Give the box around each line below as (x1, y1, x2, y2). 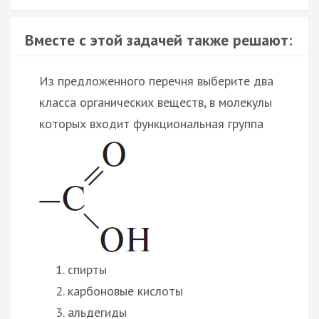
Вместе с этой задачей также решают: (25, 29, 292, 50)
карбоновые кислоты (68, 282, 183, 299)
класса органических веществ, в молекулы (39, 93, 272, 110)
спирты (68, 261, 107, 278)
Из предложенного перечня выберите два (39, 72, 273, 89)
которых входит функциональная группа (39, 115, 263, 132)
